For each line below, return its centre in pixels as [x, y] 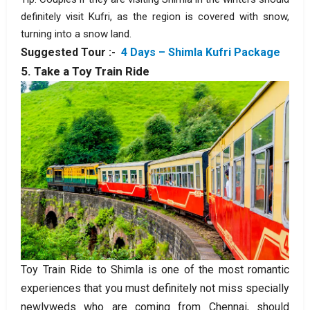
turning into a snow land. [76, 34]
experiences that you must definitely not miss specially [155, 288]
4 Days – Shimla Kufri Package [201, 53]
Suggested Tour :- [71, 53]
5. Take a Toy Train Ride [85, 72]
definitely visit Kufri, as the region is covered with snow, [155, 17]
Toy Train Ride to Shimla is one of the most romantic [155, 269]
